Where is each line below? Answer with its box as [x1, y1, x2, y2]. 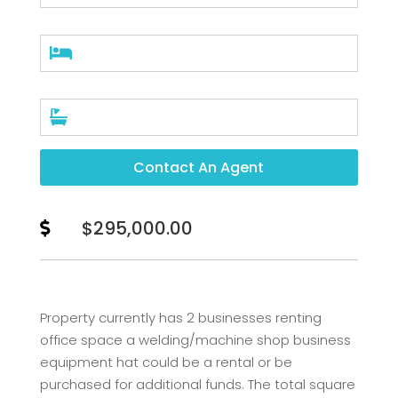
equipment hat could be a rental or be [39, 352, 292, 371]
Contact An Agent [133, 157, 265, 179]
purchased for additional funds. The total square [39, 374, 355, 394]
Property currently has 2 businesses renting [39, 307, 322, 327]
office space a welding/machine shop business [39, 330, 351, 349]
